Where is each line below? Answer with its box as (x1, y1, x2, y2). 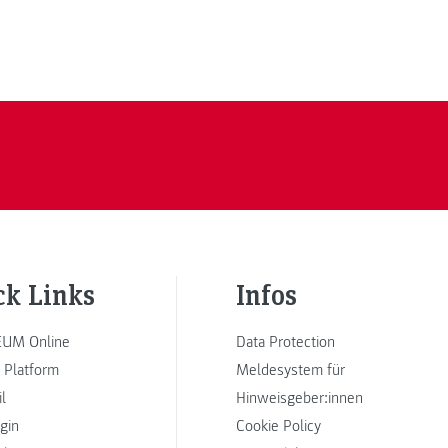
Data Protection (236, 332, 335, 353)
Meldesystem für (236, 360, 345, 381)
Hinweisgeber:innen (236, 388, 363, 409)
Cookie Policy (236, 416, 321, 437)
